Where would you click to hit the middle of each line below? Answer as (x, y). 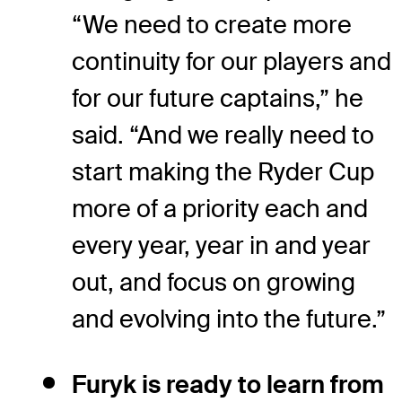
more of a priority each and (220, 208)
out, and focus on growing (214, 282)
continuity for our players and (232, 61)
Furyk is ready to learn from (228, 384)
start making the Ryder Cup (223, 171)
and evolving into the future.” (229, 319)
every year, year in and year (221, 245)
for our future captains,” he (218, 98)
